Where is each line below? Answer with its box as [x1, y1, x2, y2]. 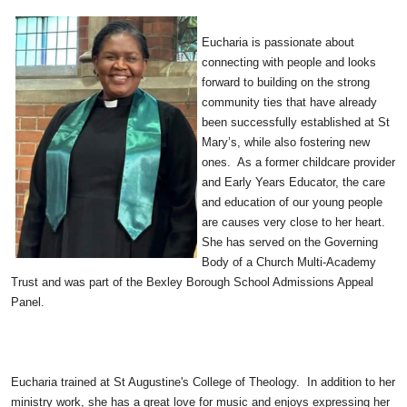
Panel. [11, 295, 48, 309]
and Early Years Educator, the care [202, 175, 385, 189]
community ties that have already [202, 95, 377, 109]
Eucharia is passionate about [202, 35, 354, 49]
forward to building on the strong [202, 75, 370, 89]
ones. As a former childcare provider [202, 155, 395, 169]
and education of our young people [202, 195, 382, 209]
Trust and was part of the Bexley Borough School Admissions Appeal [11, 275, 373, 289]
